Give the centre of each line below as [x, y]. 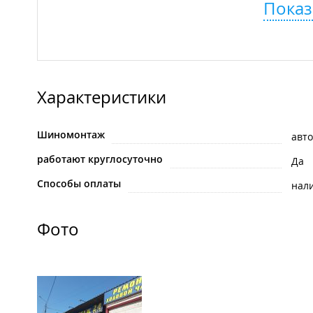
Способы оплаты [79, 184]
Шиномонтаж [71, 135]
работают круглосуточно [100, 159]
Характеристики [102, 97]
